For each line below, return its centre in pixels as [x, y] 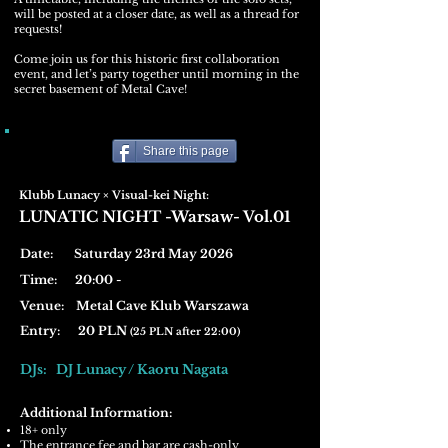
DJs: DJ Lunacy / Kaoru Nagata [124, 369]
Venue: [43, 305]
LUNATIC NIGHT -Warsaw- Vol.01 [155, 216]
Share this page [186, 151]
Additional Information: [96, 412]
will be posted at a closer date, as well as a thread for [156, 14]
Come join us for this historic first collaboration [147, 59]
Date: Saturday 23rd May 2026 [126, 253]
